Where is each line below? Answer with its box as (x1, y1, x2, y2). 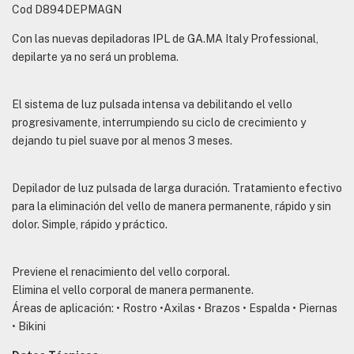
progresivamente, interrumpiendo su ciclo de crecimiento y (12, 116, 306, 130)
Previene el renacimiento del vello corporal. (12, 265, 230, 279)
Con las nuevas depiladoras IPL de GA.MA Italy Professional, (12, 32, 318, 46)
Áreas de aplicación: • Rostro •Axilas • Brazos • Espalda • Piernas (12, 302, 337, 315)
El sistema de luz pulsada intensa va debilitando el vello (12, 98, 292, 111)
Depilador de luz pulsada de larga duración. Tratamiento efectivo (12, 182, 342, 195)
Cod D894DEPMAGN (12, 3, 122, 17)
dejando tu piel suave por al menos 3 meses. (12, 134, 232, 148)
